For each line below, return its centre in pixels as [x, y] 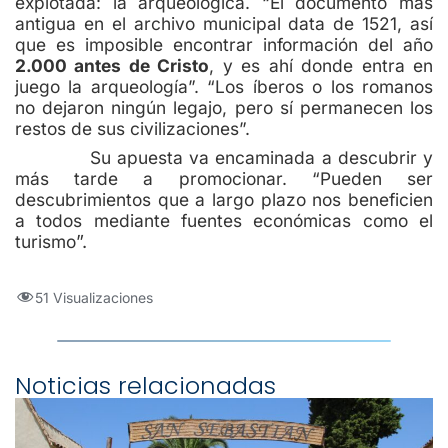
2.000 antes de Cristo [112, 65]
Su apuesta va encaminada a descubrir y [224, 157]
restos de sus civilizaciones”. [132, 128]
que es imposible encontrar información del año [224, 44]
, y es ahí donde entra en [321, 65]
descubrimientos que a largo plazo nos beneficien [224, 199]
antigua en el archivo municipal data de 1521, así [224, 23]
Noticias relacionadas [145, 385]
